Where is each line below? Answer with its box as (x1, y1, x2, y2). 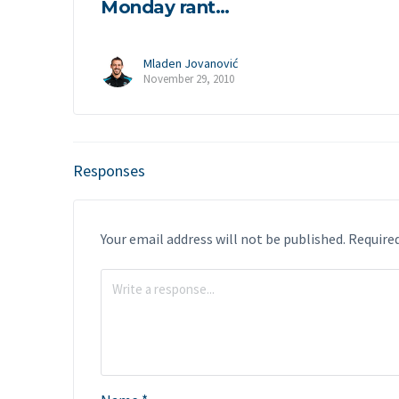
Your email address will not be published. (101, 229, 346, 248)
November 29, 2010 (143, 71, 234, 87)
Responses (73, 159, 145, 181)
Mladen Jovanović (143, 55, 238, 72)
